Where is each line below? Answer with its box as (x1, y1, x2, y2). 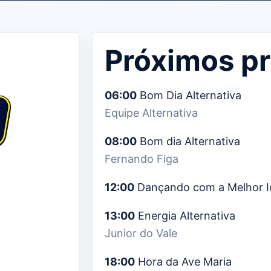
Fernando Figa (105, 152, 178, 166)
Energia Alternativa (135, 209, 235, 223)
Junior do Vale (105, 227, 177, 240)
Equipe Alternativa (105, 106, 198, 120)
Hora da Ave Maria (135, 255, 232, 269)
